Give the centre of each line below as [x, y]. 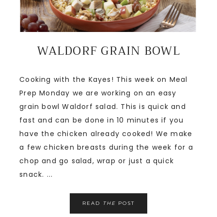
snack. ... [36, 175]
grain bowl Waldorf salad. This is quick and [103, 107]
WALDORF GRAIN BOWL [108, 51]
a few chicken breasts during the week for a [106, 147]
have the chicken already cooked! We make [106, 134]
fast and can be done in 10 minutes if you [102, 120]
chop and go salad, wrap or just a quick [97, 161]
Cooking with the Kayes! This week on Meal [104, 80]
